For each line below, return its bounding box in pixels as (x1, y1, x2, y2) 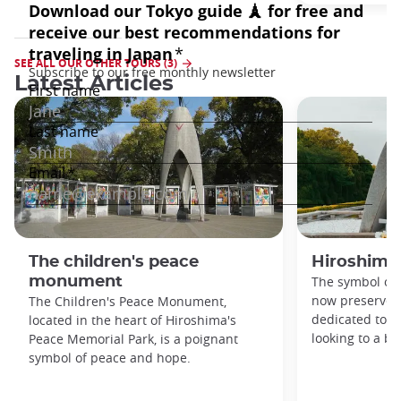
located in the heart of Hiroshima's (29, 311, 236, 328)
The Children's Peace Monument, (29, 292, 226, 310)
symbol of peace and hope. (29, 348, 191, 366)
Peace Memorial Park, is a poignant (29, 329, 238, 347)
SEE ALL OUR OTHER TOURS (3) (14, 55, 177, 71)
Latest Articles (14, 73, 174, 95)
